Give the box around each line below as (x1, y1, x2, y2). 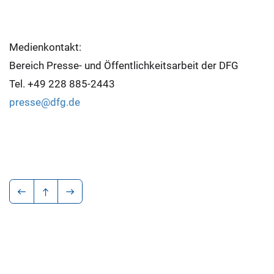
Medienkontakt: (9, 40, 81, 53)
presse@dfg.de (9, 95, 80, 108)
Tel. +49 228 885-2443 (9, 77, 115, 90)
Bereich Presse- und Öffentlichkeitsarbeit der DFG (9, 59, 239, 72)
